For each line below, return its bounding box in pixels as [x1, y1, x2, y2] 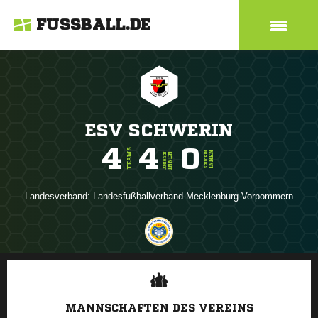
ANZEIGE [143, 256, 175, 263]
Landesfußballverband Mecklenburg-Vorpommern [93, 191, 293, 202]
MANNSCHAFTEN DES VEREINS [65, 302, 253, 313]
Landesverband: [25, 191, 93, 202]
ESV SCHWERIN [85, 121, 233, 139]
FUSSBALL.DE [36, 17, 151, 33]
